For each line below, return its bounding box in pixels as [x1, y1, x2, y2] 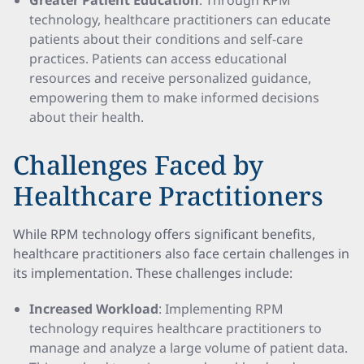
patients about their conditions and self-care [29, 30, 303, 48]
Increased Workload [29, 300, 158, 318]
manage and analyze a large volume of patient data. [29, 339, 348, 357]
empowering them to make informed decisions [29, 89, 319, 106]
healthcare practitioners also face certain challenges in [13, 245, 349, 262]
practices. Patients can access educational [29, 50, 287, 67]
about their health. [29, 108, 144, 126]
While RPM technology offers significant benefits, [13, 225, 315, 243]
